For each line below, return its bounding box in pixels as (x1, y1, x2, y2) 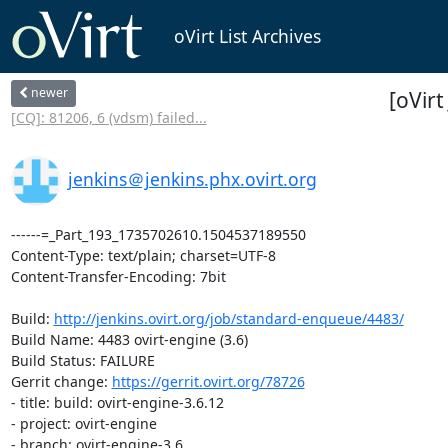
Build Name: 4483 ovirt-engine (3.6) (10, 329, 248, 349)
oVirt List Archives (173, 24, 321, 49)
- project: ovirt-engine (10, 413, 157, 433)
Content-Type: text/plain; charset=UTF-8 (10, 245, 276, 265)
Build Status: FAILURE (10, 350, 155, 370)
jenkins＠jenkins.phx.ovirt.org (67, 166, 317, 191)
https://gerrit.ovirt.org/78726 (111, 371, 305, 391)
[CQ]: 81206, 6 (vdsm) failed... (10, 107, 207, 127)
